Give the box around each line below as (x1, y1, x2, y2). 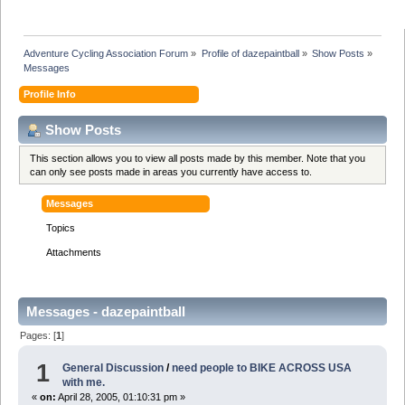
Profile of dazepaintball (201, 47, 299, 59)
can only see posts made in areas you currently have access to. (30, 165, 313, 177)
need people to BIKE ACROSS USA (172, 362, 353, 375)
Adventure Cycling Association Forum (24, 47, 189, 59)
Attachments (46, 246, 102, 258)
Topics (46, 221, 76, 233)
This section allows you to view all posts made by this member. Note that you (30, 152, 366, 164)
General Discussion (62, 362, 165, 375)
